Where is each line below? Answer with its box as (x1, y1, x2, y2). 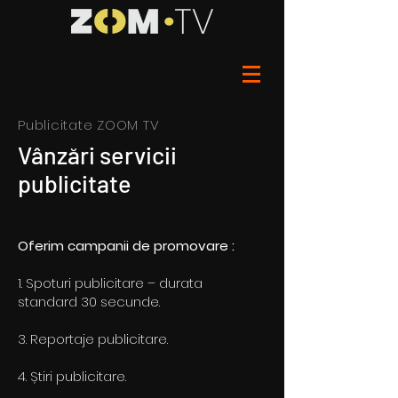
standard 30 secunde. (18, 292, 160, 311)
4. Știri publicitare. (18, 367, 126, 386)
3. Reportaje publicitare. (18, 330, 168, 348)
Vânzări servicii (18, 140, 177, 169)
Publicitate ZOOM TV (18, 115, 160, 134)
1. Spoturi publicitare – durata (18, 274, 203, 292)
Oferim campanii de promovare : (18, 236, 238, 255)
